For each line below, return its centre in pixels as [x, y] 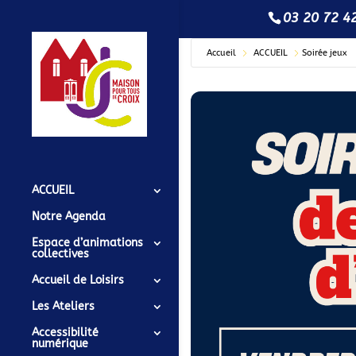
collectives [60, 253]
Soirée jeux [325, 52]
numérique [60, 343]
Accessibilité [65, 332]
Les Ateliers [63, 306]
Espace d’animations [87, 242]
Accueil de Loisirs [78, 280]
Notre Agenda [69, 216]
